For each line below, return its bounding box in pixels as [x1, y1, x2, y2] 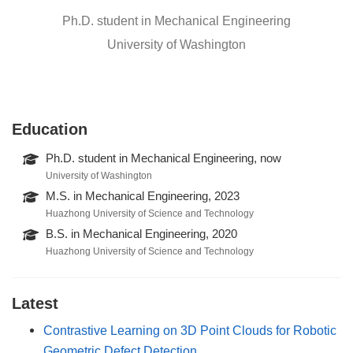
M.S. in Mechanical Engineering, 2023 [46, 189, 240, 203]
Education [12, 120, 87, 138]
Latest [12, 294, 58, 312]
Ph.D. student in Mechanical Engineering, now [46, 151, 282, 165]
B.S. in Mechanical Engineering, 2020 [46, 227, 238, 240]
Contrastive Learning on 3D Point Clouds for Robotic [43, 322, 336, 337]
